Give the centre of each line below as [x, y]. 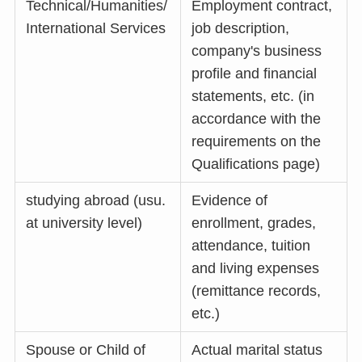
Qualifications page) [256, 164]
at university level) [84, 223]
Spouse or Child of [86, 350]
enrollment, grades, [254, 223]
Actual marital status [257, 350]
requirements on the [257, 142]
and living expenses [256, 269]
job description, [241, 29]
